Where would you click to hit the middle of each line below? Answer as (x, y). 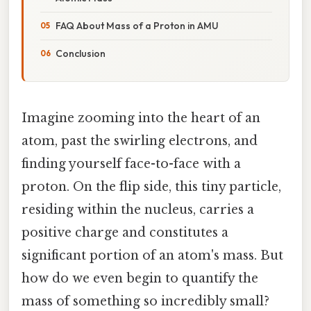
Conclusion (81, 53)
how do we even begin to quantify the (140, 278)
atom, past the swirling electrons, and (140, 141)
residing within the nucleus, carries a (138, 209)
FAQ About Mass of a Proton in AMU (137, 25)
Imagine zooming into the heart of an (141, 118)
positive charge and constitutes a (125, 232)
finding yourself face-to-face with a (131, 163)
